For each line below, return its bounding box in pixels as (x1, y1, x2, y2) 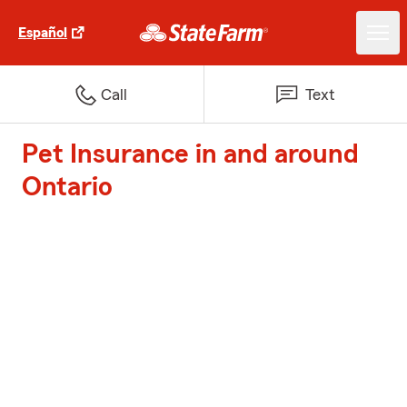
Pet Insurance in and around (22, 141, 359, 168)
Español (18, 25, 67, 40)
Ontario (22, 174, 113, 201)
